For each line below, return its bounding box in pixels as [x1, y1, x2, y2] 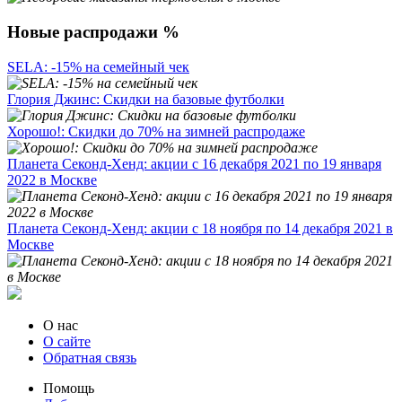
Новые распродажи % [7, 22, 179, 41]
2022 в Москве [7, 171, 97, 188]
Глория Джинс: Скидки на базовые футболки [7, 91, 284, 107]
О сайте [43, 333, 91, 349]
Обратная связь [43, 349, 136, 365]
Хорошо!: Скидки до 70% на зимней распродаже [7, 123, 305, 139]
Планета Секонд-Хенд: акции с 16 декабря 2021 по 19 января [7, 155, 381, 171]
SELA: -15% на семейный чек [7, 58, 189, 74]
